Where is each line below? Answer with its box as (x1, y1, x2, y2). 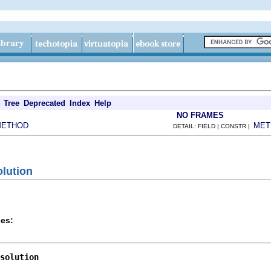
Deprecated (24, 99, 65, 108)
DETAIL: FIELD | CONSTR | (173, 123, 253, 129)
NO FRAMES (177, 111, 224, 120)
